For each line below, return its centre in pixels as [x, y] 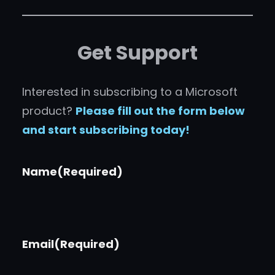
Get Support [137, 52]
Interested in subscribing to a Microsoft [130, 92]
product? [49, 111]
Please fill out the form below [160, 111]
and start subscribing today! [106, 130]
